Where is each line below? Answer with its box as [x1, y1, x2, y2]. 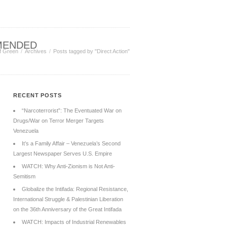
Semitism [13, 173, 35, 179]
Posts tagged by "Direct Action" [53, 48, 130, 54]
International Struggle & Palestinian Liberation [13, 196, 123, 202]
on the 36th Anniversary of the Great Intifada [13, 206, 122, 212]
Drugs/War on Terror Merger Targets [13, 118, 104, 124]
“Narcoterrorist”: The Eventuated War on [22, 107, 122, 113]
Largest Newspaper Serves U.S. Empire [13, 150, 112, 157]
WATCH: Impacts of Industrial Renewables [22, 219, 126, 225]
